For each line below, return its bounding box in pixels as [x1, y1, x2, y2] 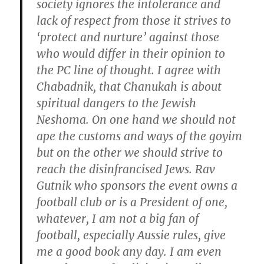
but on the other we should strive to [37, 145, 223, 160]
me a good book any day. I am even [37, 244, 222, 259]
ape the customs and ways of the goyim [37, 128, 243, 143]
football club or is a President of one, [37, 194, 228, 209]
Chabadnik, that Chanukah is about [37, 79, 222, 94]
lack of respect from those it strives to [37, 13, 232, 28]
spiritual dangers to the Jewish [37, 95, 197, 110]
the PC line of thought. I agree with [37, 62, 222, 77]
